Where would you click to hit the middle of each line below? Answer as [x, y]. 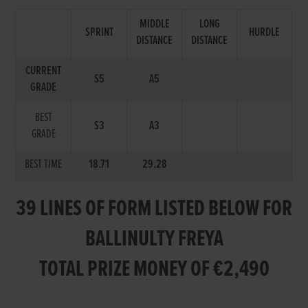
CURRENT [44, 71]
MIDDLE [154, 24]
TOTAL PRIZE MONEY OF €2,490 [154, 269]
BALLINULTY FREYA [154, 239]
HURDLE [265, 32]
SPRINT [99, 32]
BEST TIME [44, 164]
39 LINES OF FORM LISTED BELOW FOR [154, 209]
